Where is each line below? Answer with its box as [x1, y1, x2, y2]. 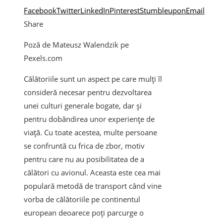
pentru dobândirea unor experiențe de [24, 114, 155, 124]
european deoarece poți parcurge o [24, 208, 144, 218]
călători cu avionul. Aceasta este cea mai [24, 167, 161, 178]
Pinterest [110, 5, 140, 16]
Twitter [56, 5, 80, 16]
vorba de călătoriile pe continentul [24, 194, 140, 205]
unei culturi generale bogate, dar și [24, 101, 142, 111]
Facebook [24, 5, 56, 16]
